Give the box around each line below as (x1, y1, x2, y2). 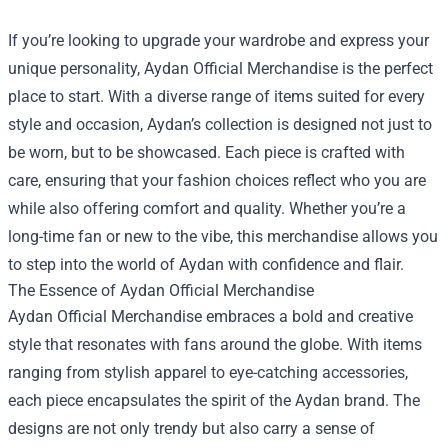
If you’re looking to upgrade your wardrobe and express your (8, 31, 429, 51)
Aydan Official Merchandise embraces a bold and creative (8, 307, 413, 327)
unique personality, (8, 59, 144, 79)
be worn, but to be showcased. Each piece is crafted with (8, 143, 405, 163)
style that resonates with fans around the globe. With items (8, 335, 422, 355)
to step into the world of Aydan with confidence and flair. (8, 255, 404, 275)
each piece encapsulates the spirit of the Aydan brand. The (8, 391, 420, 411)
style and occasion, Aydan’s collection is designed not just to (8, 115, 432, 135)
